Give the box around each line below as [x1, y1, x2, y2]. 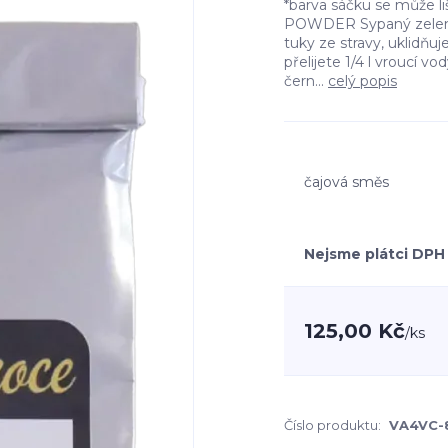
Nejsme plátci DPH [304, 245, 445, 263]
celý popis [328, 72, 397, 90]
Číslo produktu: [284, 417, 381, 433]
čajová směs [304, 172, 389, 191]
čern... [284, 72, 328, 90]
